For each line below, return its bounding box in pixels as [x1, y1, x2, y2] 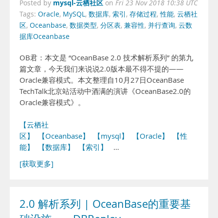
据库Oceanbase [19, 32, 70, 41]
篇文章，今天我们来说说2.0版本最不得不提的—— [19, 64, 183, 73]
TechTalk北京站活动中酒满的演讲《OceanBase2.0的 [19, 87, 191, 96]
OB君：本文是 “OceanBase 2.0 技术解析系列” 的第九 [19, 53, 193, 62]
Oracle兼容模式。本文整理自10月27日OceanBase [19, 75, 184, 85]
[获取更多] [19, 159, 54, 168]
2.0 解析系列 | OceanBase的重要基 [19, 197, 191, 211]
